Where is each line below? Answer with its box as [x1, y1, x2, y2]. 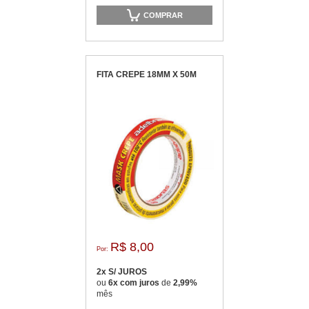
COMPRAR [143, 10, 183, 19]
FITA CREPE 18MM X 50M [97, 70, 197, 79]
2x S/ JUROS [97, 267, 147, 277]
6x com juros [108, 278, 161, 288]
